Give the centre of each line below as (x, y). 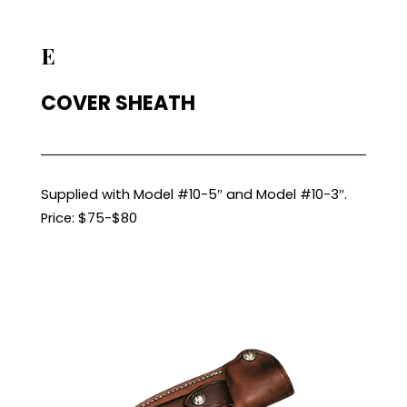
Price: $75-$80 (89, 218)
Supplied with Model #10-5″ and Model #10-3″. (194, 194)
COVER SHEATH (118, 103)
